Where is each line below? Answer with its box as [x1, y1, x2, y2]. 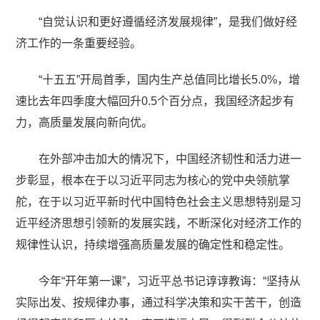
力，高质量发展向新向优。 [16, 116, 154, 129]
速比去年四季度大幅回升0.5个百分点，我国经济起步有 [16, 94, 295, 107]
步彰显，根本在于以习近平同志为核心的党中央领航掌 [16, 174, 291, 186]
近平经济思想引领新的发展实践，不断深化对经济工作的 [16, 216, 302, 229]
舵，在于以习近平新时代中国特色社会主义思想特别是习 [16, 195, 302, 208]
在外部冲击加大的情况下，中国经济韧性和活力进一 [39, 152, 302, 165]
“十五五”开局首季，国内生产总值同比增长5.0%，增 [39, 73, 301, 86]
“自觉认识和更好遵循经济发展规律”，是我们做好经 [39, 15, 298, 28]
